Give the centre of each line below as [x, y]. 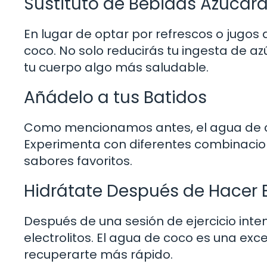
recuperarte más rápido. [98, 254]
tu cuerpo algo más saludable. [116, 67]
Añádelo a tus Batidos [115, 97]
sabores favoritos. [78, 161]
